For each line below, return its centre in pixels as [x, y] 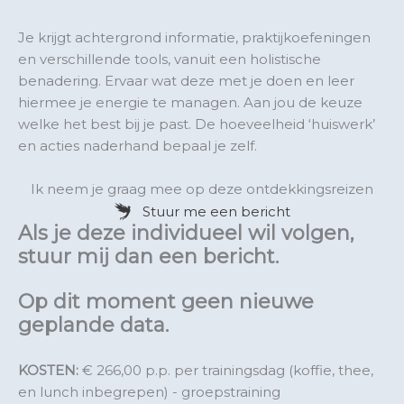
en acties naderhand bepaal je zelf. [138, 145]
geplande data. [93, 325]
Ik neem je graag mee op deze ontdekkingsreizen [202, 188]
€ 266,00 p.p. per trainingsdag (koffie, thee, [228, 370]
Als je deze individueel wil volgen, [186, 233]
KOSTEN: [50, 370]
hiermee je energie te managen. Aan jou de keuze [190, 102]
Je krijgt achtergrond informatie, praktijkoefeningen [194, 37]
